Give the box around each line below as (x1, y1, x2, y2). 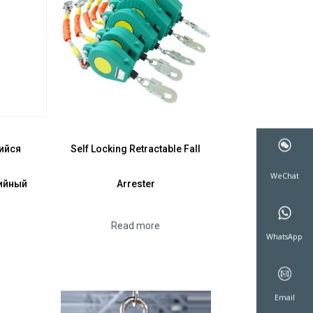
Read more (111, 219, 161, 231)
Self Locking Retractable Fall (71, 143, 201, 154)
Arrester (116, 177, 155, 189)
